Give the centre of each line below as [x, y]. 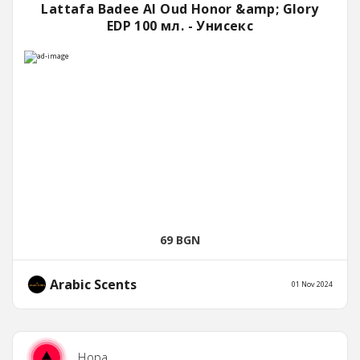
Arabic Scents [92, 285]
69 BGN [180, 240]
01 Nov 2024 [312, 284]
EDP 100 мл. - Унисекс [180, 26]
